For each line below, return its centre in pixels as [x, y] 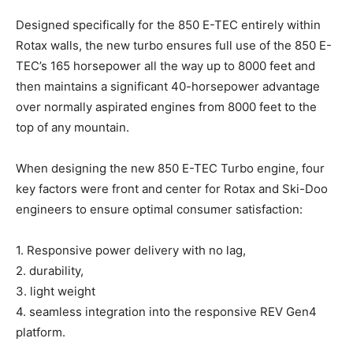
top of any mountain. [72, 127]
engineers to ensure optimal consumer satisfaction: [159, 209]
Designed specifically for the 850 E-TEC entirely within [168, 24]
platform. [41, 332]
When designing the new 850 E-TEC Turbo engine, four [170, 168]
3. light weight [56, 291]
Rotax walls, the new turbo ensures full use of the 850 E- [174, 45]
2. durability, [50, 270]
